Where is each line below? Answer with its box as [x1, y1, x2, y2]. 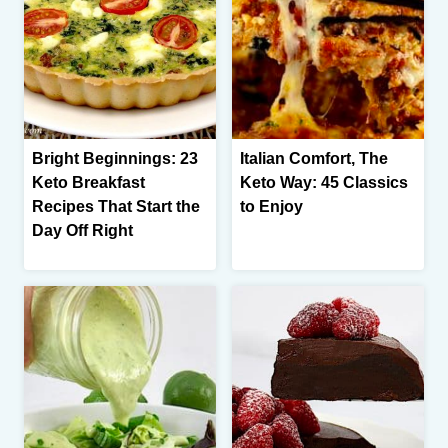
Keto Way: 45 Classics [240, 174, 408, 192]
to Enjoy [240, 198, 303, 216]
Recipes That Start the [32, 198, 200, 216]
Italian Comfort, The [240, 150, 388, 168]
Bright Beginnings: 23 [32, 150, 198, 168]
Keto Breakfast [32, 174, 145, 192]
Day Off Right [32, 222, 133, 240]
